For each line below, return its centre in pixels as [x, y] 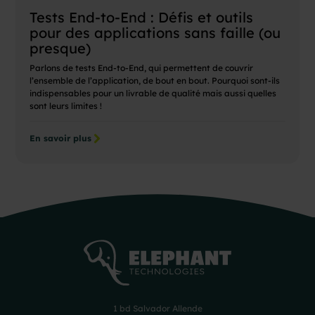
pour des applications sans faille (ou [155, 33]
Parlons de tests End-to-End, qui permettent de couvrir [142, 68]
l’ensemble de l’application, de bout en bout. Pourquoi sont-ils [155, 81]
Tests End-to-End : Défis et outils [142, 18]
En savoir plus [61, 139]
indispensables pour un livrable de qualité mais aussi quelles [153, 94]
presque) [60, 49]
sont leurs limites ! [66, 106]
